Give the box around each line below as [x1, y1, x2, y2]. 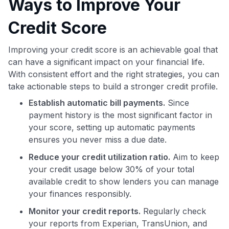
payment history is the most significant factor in [29, 109, 212, 120]
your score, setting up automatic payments [29, 122, 195, 132]
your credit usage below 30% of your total [29, 164, 194, 174]
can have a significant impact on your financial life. [8, 56, 204, 67]
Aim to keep [170, 151, 219, 162]
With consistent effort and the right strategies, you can [8, 68, 219, 79]
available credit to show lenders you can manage [29, 176, 219, 187]
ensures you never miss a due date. [29, 134, 167, 145]
